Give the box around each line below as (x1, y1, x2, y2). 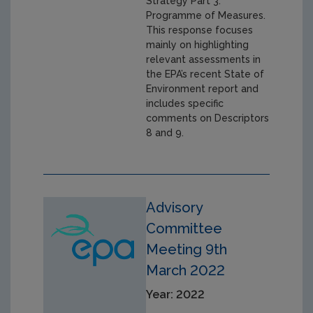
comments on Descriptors (146, 112, 270, 124)
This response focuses (146, 24, 254, 36)
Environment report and (146, 83, 259, 95)
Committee (146, 220, 223, 238)
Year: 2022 (146, 288, 205, 302)
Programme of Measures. (146, 10, 266, 22)
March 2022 (146, 262, 226, 279)
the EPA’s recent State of (146, 68, 265, 80)
